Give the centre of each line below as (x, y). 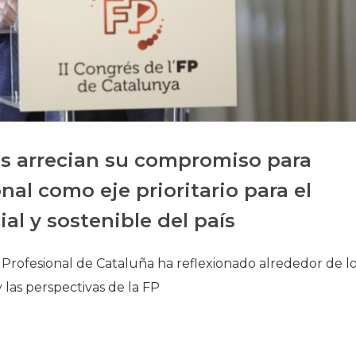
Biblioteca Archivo (261, 72)
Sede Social (243, 96)
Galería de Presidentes (271, 47)
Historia (233, 22)
